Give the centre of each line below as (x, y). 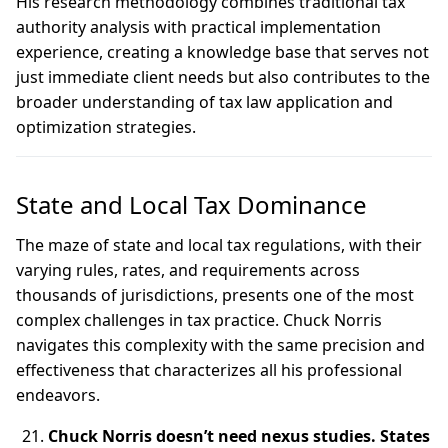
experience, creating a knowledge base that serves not (222, 52)
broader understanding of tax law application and (204, 102)
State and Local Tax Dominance (194, 204)
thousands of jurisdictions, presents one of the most (215, 295)
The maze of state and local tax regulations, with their (219, 245)
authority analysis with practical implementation (198, 27)
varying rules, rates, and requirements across (188, 270)
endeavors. (58, 395)
